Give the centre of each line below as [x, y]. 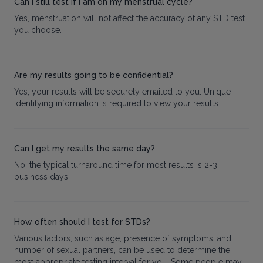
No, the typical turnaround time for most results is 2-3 [116, 165]
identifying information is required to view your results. [117, 104]
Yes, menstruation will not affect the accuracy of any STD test [129, 18]
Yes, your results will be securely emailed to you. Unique [122, 92]
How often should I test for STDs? [82, 222]
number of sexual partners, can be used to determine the [122, 250]
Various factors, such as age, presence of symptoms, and [123, 239]
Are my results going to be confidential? [94, 75]
